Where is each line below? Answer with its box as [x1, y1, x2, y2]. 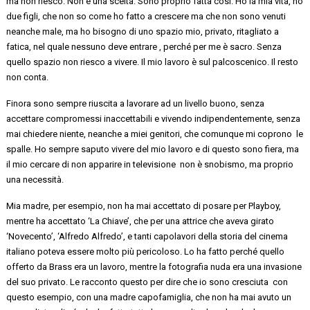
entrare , [129, 41, 162, 52]
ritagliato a [237, 26, 280, 37]
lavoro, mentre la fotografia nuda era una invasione [98, 261, 302, 272]
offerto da [6, 261, 50, 272]
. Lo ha [180, 246, 209, 257]
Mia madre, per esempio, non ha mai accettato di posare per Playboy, [6, 200, 282, 211]
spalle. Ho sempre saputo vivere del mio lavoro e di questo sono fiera [6, 143, 283, 154]
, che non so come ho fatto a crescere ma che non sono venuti [38, 10, 286, 21]
